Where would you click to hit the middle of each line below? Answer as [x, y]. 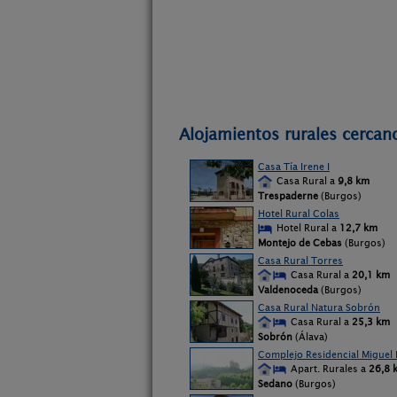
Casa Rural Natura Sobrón [319, 307]
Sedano [275, 384]
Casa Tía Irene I [294, 167]
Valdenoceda [288, 290]
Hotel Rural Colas [299, 214]
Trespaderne [288, 196]
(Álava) [310, 337]
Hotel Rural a [307, 228]
